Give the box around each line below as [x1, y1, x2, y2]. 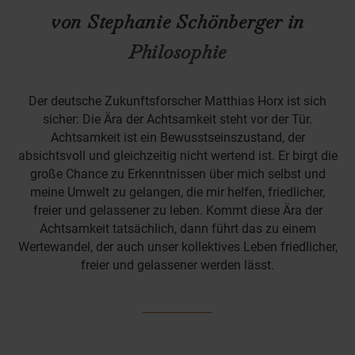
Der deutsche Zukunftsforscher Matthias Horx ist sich [29, 93, 326, 109]
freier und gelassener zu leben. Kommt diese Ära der [32, 202, 323, 218]
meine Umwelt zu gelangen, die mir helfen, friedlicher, [30, 184, 325, 200]
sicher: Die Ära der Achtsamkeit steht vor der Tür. [43, 111, 312, 127]
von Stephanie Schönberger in [50, 9, 305, 34]
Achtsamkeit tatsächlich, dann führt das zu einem [39, 220, 316, 236]
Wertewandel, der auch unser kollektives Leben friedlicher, [17, 239, 338, 254]
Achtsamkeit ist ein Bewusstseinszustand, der [50, 129, 305, 145]
